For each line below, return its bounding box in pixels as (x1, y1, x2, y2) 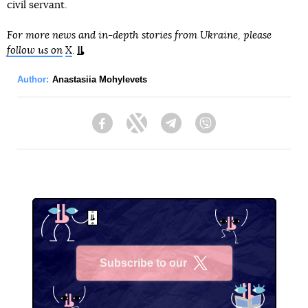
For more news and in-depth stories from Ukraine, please (7, 30, 272, 41)
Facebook (113, 124, 156, 135)
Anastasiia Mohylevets (52, 74, 147, 85)
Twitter (147, 124, 176, 135)
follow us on (7, 45, 63, 56)
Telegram (181, 124, 222, 135)
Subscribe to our (100, 256, 187, 269)
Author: (17, 74, 49, 85)
